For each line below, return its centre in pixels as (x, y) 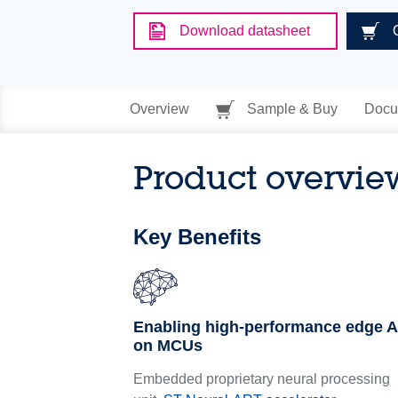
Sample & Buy (290, 109)
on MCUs (168, 346)
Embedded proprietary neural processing (262, 379)
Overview (159, 109)
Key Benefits (198, 237)
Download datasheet (245, 31)
